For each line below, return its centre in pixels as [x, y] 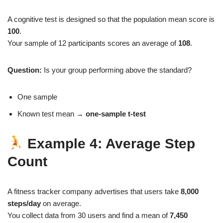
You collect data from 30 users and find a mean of [89, 215]
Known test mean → [52, 113]
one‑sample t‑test [116, 113]
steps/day [24, 203]
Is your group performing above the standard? [117, 70]
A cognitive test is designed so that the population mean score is [111, 19]
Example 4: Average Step [111, 143]
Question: [25, 70]
